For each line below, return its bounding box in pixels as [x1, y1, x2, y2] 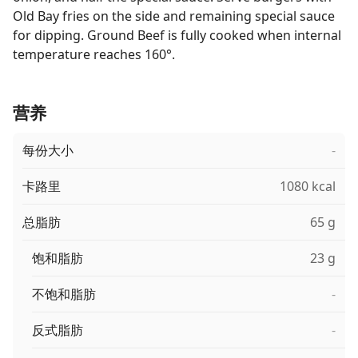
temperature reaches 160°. [13, 46, 175, 63]
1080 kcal [280, 177, 336, 195]
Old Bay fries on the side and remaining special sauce [13, 7, 335, 25]
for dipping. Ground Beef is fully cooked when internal [13, 26, 341, 44]
